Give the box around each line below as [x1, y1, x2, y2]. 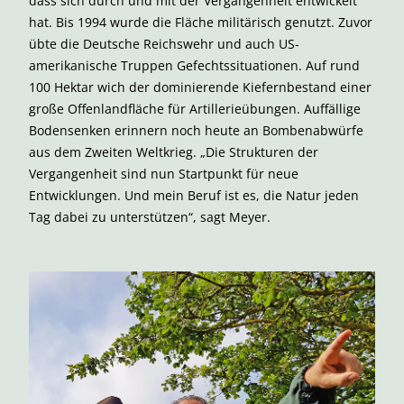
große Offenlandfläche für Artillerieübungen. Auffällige [29, 100, 361, 117]
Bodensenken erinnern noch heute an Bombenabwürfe [29, 122, 363, 139]
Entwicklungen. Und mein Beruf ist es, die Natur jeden [29, 187, 359, 204]
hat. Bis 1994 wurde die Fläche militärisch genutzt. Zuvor [29, 14, 372, 31]
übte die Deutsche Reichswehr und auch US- [29, 35, 299, 52]
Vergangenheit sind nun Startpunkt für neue [29, 165, 298, 182]
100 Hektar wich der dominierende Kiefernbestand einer [29, 78, 372, 96]
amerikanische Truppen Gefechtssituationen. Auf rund [29, 57, 360, 74]
